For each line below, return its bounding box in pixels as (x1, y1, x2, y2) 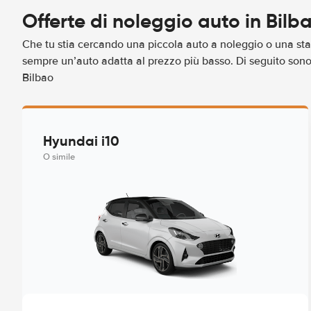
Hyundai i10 (43, 132, 119, 150)
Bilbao (22, 71, 53, 85)
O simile (43, 151, 75, 162)
